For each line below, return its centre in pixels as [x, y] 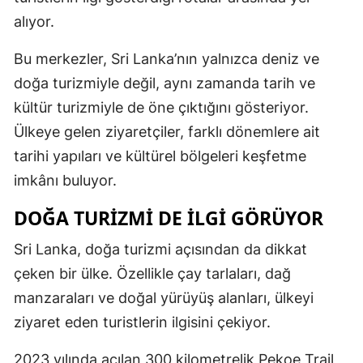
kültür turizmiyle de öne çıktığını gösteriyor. [161, 107]
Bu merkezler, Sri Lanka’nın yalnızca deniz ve [167, 58]
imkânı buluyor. [65, 180]
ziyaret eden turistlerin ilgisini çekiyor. [142, 322]
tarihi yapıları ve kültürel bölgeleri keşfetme [160, 156]
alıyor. [34, 21]
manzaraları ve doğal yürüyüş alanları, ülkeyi [164, 297]
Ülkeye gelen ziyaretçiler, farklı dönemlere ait [167, 131]
